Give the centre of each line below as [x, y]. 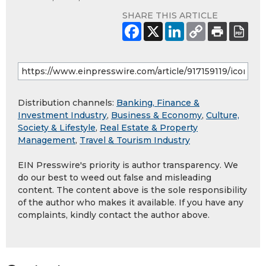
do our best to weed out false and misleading [115, 178]
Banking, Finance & [158, 103]
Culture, [223, 115]
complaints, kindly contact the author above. [114, 215]
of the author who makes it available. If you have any [131, 203]
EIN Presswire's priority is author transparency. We [128, 165]
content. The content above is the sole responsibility [132, 190]
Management [47, 140]
